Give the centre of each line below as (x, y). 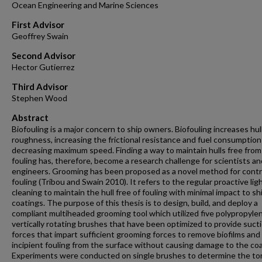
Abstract (30, 118)
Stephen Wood (39, 98)
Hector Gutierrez (43, 67)
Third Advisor (40, 87)
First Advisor (38, 25)
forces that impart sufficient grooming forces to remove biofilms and (136, 234)
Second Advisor (44, 56)
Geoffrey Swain (40, 36)
